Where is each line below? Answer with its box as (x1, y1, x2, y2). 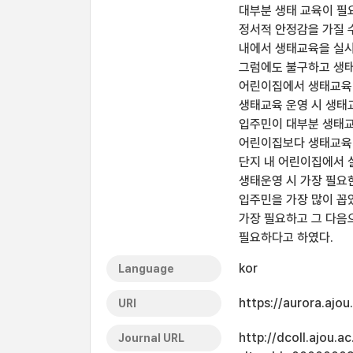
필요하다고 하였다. (239, 230, 333, 245)
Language (118, 262, 174, 275)
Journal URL (118, 332, 184, 344)
